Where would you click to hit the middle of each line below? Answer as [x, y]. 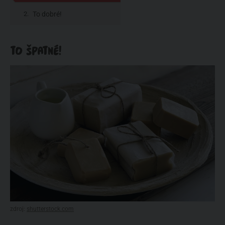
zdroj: [18, 209]
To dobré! [47, 14]
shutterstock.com [50, 209]
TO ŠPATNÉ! [36, 51]
